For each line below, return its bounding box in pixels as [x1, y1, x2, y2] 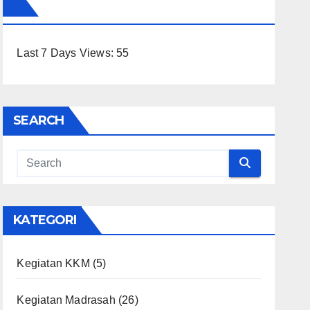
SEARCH [13, 112, 64, 128]
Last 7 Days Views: [17, 46, 117, 59]
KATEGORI [13, 212, 77, 228]
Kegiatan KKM [17, 257, 90, 269]
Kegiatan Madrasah [17, 293, 116, 306]
